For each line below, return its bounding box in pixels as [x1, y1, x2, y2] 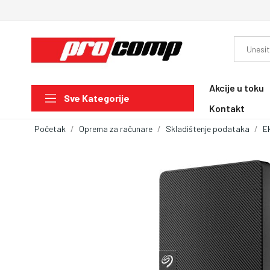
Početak [34, 123, 66, 134]
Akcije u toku [209, 81, 264, 93]
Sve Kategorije [64, 92, 130, 104]
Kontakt [209, 102, 245, 114]
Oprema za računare [79, 123, 152, 134]
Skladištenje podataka [166, 123, 250, 134]
